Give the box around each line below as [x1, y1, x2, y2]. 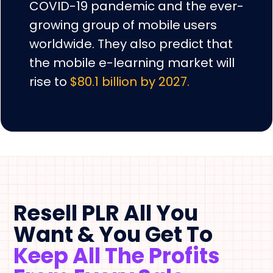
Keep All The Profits [13, 240, 220, 271]
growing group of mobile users [29, 16, 217, 34]
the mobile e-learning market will [29, 54, 235, 71]
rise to [29, 73, 70, 90]
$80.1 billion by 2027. [70, 73, 190, 90]
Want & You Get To [13, 219, 213, 249]
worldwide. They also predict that [29, 35, 233, 52]
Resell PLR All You [13, 197, 198, 228]
